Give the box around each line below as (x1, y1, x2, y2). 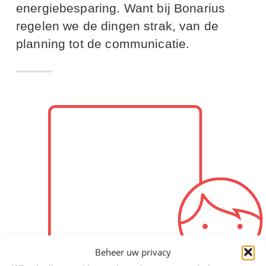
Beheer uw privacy (95, 246, 171, 258)
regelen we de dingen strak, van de (15, 19, 219, 33)
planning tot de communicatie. (15, 37, 190, 51)
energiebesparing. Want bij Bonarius (15, 1, 226, 15)
